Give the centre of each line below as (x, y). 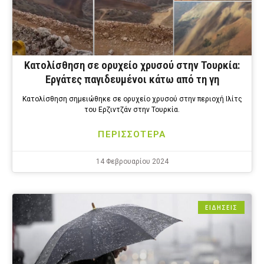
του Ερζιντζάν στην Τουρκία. (132, 110)
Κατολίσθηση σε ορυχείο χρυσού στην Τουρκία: (132, 65)
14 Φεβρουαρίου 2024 (132, 162)
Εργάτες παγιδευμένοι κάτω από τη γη (132, 80)
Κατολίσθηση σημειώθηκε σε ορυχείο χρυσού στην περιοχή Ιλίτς (132, 99)
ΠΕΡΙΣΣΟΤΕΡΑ (132, 135)
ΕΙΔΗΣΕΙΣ (221, 208)
